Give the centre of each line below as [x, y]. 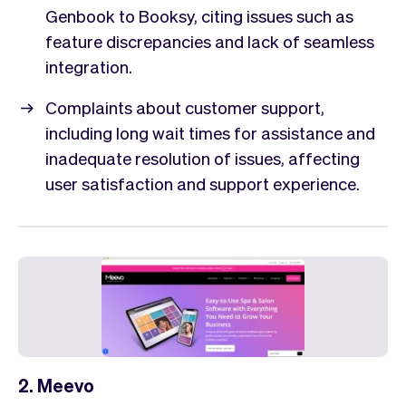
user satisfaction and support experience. [203, 183]
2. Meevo [56, 385]
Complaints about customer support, [185, 106]
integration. [89, 66]
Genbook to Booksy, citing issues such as [199, 15]
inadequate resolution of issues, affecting [203, 157]
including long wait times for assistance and [210, 132]
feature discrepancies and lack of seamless [210, 40]
